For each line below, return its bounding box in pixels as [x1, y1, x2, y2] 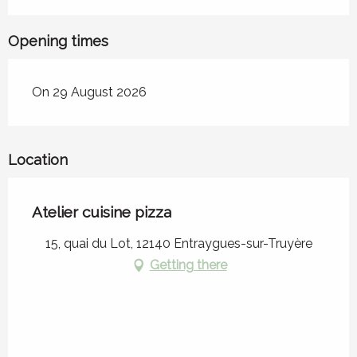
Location [8, 151, 68, 169]
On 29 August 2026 [32, 84, 147, 100]
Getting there [149, 257, 227, 273]
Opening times [8, 33, 108, 50]
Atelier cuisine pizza [32, 203, 171, 222]
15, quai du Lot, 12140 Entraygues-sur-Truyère [45, 236, 312, 252]
